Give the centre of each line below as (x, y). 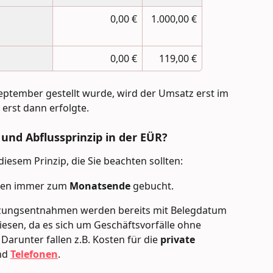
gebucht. (152, 186)
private (179, 239)
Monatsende (100, 186)
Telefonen (34, 254)
